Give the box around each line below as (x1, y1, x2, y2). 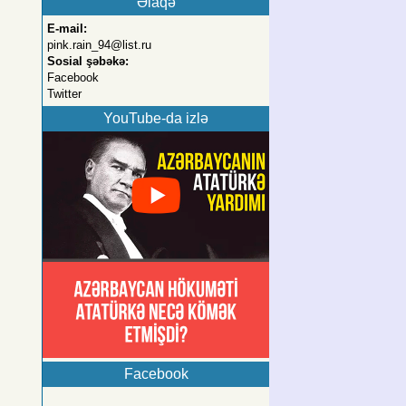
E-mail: (47, 21, 87, 35)
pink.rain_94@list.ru (47, 37, 151, 52)
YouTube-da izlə (103, 110, 208, 126)
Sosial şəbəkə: (47, 53, 129, 68)
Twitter (47, 86, 82, 101)
